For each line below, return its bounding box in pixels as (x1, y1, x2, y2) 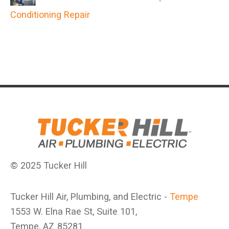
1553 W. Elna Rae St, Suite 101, (10, 206, 137, 217)
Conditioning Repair (10, 9, 90, 20)
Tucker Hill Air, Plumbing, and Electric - (10, 191, 170, 202)
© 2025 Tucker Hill (10, 160, 87, 171)
